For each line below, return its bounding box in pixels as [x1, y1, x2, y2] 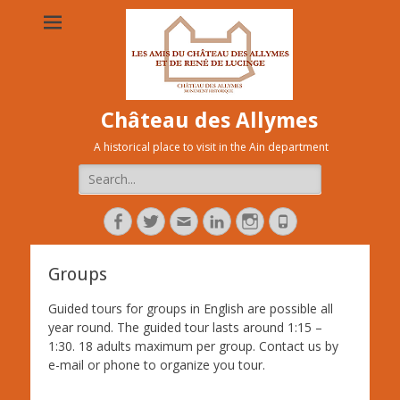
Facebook [125, 212, 196, 229]
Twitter [158, 212, 212, 229]
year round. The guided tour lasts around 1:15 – [48, 319, 322, 336]
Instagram [257, 212, 331, 229]
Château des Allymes [100, 108, 318, 133]
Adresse [191, 212, 250, 229]
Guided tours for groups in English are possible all [48, 300, 333, 317]
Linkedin [224, 212, 290, 229]
